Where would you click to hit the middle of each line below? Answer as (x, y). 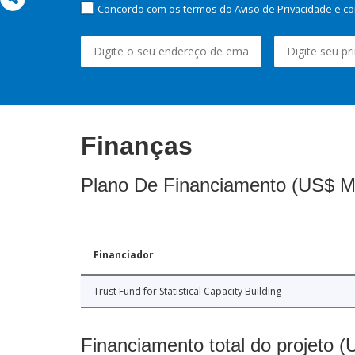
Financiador (124, 255)
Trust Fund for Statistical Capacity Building (187, 292)
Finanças (137, 146)
